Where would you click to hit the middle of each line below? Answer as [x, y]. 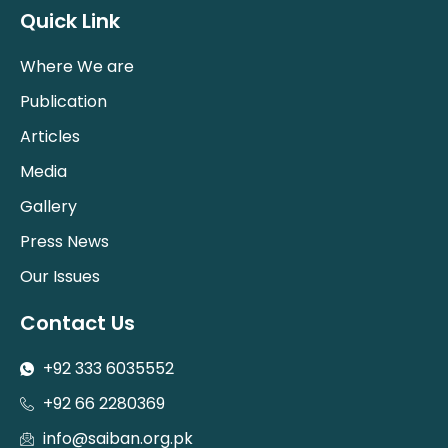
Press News [64, 242]
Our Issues [60, 277]
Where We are [77, 67]
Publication [63, 102]
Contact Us [77, 323]
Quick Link [70, 21]
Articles [50, 137]
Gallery [48, 207]
